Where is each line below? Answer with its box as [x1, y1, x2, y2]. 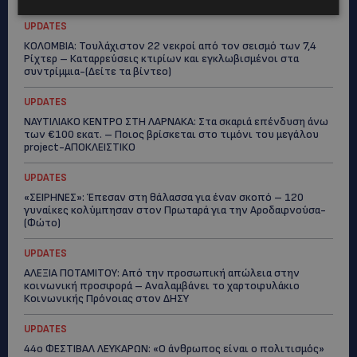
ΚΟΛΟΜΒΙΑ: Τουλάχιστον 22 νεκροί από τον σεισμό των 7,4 [24, 39, 316, 53]
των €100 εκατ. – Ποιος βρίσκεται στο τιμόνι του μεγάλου [24, 127, 319, 141]
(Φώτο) [24, 216, 61, 229]
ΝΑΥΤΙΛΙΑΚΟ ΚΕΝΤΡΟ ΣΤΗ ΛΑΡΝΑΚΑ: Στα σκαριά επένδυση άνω [24, 115, 328, 128]
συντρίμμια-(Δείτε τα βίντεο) [24, 65, 171, 78]
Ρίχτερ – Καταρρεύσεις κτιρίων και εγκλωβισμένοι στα [24, 52, 299, 65]
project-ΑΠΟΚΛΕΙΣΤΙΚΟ [24, 140, 135, 154]
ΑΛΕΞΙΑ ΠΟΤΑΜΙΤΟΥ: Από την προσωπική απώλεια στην [24, 266, 300, 280]
